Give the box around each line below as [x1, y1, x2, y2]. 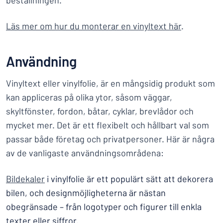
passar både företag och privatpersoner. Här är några [6, 133, 215, 144]
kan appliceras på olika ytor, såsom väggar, [6, 92, 172, 103]
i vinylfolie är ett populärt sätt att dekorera [45, 173, 213, 184]
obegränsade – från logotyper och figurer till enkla [6, 201, 202, 212]
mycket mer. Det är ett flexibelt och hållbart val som [6, 119, 209, 130]
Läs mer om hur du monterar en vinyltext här [6, 20, 181, 31]
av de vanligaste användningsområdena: [6, 147, 164, 158]
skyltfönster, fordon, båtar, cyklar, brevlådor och [6, 106, 194, 116]
